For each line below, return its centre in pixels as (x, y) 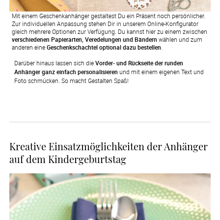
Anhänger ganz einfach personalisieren (66, 72)
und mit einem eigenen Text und (161, 72)
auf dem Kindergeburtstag (68, 159)
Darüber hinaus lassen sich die (55, 63)
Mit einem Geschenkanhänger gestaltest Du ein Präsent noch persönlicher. (108, 16)
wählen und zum (179, 40)
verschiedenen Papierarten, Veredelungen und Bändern (84, 40)
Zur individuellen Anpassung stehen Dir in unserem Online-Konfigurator (105, 24)
